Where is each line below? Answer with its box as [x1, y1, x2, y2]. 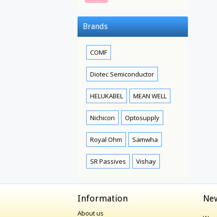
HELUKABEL [90, 92, 123, 100]
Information [77, 193, 128, 203]
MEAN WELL [133, 92, 167, 100]
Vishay [136, 157, 156, 166]
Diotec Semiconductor [90, 70, 154, 78]
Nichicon [90, 113, 115, 122]
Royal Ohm [90, 135, 122, 144]
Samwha [132, 135, 158, 144]
